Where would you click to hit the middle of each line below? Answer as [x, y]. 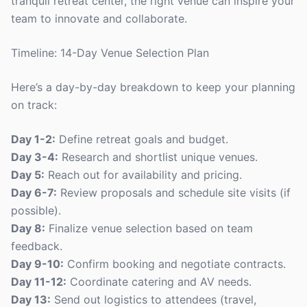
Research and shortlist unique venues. [158, 157]
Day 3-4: [35, 157]
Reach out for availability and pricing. [143, 175]
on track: [34, 105]
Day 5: [28, 175]
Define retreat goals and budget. [142, 139]
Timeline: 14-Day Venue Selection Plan [110, 53]
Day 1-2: [33, 139]
